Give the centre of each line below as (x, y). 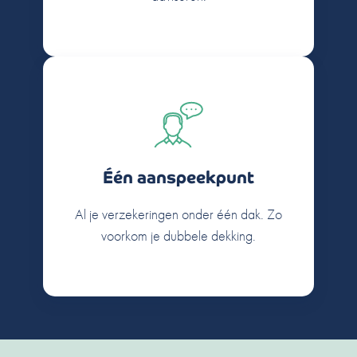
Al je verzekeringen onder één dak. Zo (178, 214)
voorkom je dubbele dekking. (178, 235)
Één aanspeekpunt (178, 177)
